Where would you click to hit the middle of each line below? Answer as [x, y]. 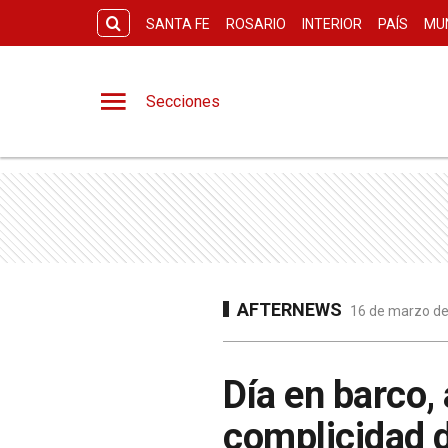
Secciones [183, 101]
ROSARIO [256, 24]
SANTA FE [178, 24]
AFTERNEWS [289, 309]
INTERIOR [332, 24]
